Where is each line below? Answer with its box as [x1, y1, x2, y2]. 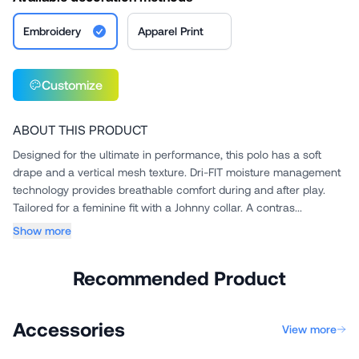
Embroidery [23, 24, 81, 38]
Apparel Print [137, 24, 204, 38]
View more [282, 322, 337, 336]
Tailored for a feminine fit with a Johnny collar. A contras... [246, 200, 302, 214]
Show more [13, 224, 71, 237]
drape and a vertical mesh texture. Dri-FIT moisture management [13, 165, 190, 179]
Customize [42, 77, 103, 92]
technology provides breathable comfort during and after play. [13, 183, 325, 196]
